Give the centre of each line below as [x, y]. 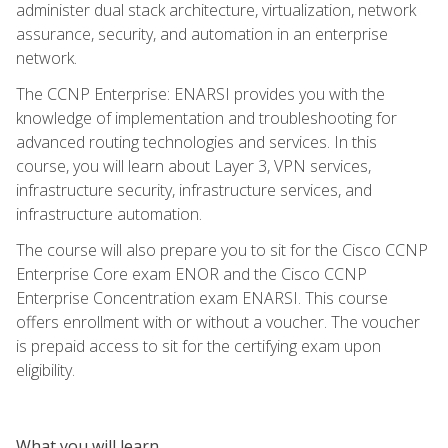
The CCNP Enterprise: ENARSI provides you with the [200, 93]
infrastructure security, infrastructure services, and [194, 189]
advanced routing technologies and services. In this [196, 141]
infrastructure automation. [109, 213]
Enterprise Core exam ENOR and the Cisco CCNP [191, 273]
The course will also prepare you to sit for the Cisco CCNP [222, 249]
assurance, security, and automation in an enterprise [202, 33]
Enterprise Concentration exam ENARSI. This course [202, 297]
